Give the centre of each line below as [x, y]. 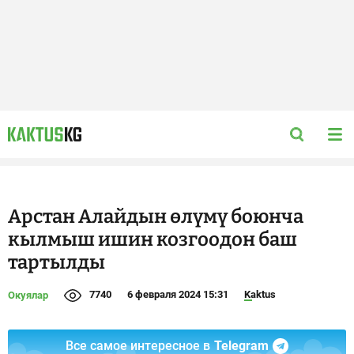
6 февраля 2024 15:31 [178, 294]
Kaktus [260, 294]
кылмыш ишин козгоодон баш [153, 239]
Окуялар [28, 295]
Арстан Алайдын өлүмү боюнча [156, 217]
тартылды [56, 262]
